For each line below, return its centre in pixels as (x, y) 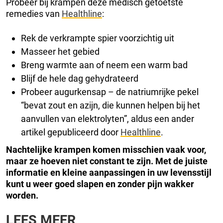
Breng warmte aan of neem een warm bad (104, 65)
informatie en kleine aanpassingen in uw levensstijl (109, 172)
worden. (22, 195)
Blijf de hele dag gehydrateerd (80, 78)
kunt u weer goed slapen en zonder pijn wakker (100, 184)
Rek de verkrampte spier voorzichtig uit (98, 38)
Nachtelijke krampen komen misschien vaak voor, (106, 149)
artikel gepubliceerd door (71, 132)
